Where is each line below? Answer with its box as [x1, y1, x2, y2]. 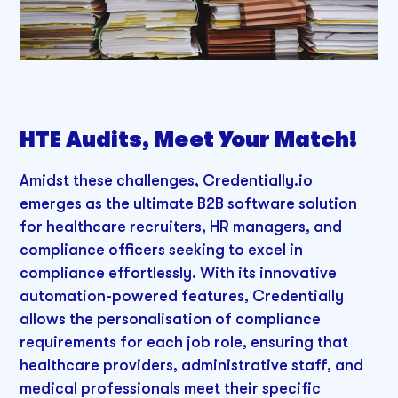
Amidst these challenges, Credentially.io [20, 171, 314, 189]
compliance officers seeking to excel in [20, 240, 304, 259]
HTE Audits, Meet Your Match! [20, 127, 358, 152]
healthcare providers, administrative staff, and [20, 355, 364, 374]
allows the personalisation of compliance [20, 309, 322, 328]
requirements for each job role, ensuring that [20, 332, 349, 351]
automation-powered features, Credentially [20, 286, 345, 305]
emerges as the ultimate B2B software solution [20, 194, 358, 212]
